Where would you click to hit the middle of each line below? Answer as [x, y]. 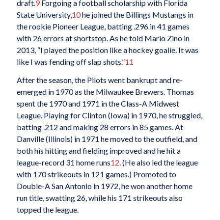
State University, [44, 14]
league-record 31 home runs [63, 163]
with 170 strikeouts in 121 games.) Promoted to [96, 174]
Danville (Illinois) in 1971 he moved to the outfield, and [107, 139]
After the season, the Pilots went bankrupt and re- [99, 80]
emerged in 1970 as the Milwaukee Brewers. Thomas [105, 92]
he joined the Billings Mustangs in [137, 14]
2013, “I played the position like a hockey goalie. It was [107, 50]
